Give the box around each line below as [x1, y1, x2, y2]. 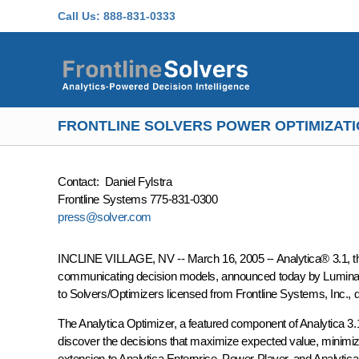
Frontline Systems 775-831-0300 [58, 192, 218, 206]
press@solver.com [58, 210, 151, 224]
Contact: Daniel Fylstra [58, 175, 172, 188]
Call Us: [58, 10, 100, 22]
